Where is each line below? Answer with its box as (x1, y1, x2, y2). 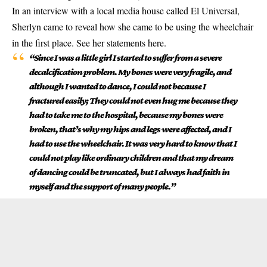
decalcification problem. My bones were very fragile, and (29, 67, 231, 77)
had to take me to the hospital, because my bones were (29, 110, 223, 120)
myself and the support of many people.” (29, 181, 175, 191)
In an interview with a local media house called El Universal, (12, 4, 240, 17)
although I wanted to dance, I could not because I (29, 81, 206, 91)
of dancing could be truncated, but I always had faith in (29, 167, 229, 177)
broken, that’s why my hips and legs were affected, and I (29, 124, 231, 134)
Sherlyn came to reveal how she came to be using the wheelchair (12, 20, 253, 33)
